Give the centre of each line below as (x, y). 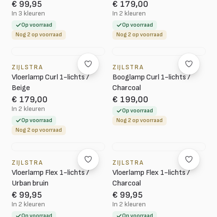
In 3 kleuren (28, 13)
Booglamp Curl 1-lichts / (151, 77)
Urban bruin (30, 183)
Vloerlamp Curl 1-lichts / (50, 77)
